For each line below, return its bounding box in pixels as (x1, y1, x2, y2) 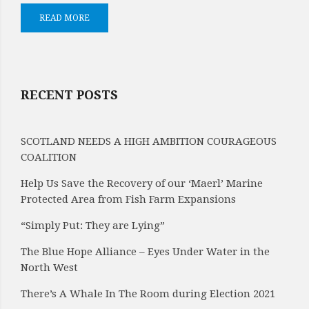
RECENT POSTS (21, 88, 118, 102)
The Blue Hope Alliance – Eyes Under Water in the (21, 246, 270, 258)
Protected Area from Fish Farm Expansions (21, 193, 236, 206)
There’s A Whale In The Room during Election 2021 (21, 288, 275, 300)
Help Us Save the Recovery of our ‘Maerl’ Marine (21, 177, 263, 190)
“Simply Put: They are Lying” (21, 219, 165, 232)
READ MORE (39, 13, 90, 23)
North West (21, 261, 78, 274)
